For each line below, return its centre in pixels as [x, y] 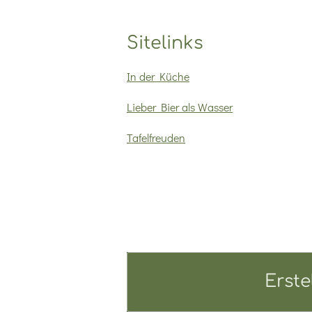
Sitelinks [165, 44]
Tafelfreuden [156, 138]
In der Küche [158, 77]
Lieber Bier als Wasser [180, 107]
